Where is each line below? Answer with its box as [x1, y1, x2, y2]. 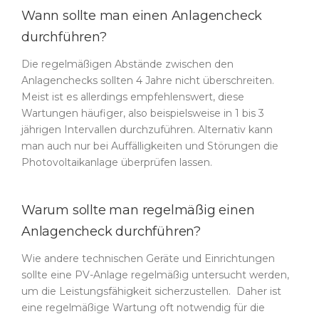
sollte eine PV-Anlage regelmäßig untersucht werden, [21, 268, 289, 281]
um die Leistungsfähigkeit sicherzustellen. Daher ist [21, 285, 281, 298]
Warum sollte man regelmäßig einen [21, 202, 255, 218]
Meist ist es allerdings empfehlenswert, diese [21, 90, 244, 103]
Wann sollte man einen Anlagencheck [21, 8, 263, 23]
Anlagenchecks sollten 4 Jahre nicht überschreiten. [21, 74, 274, 87]
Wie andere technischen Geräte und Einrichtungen [21, 252, 275, 265]
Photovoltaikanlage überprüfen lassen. [21, 156, 212, 169]
